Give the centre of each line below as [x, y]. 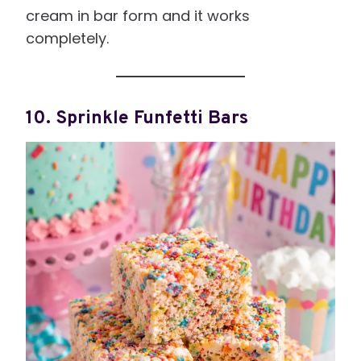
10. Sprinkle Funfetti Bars [137, 118]
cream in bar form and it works [138, 16]
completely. [67, 39]
